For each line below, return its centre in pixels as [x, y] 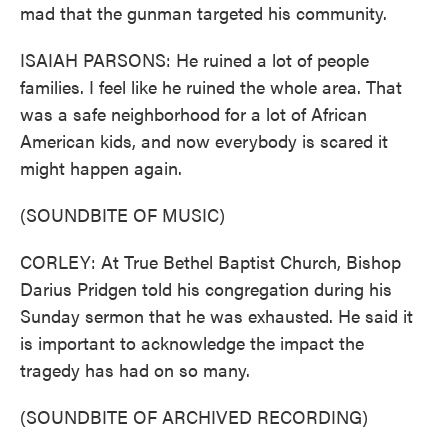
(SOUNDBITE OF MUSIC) [122, 214]
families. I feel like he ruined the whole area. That [211, 86]
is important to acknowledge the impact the [192, 342]
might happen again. [101, 167]
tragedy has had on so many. [135, 369]
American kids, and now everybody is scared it [204, 140]
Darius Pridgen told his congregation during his [206, 288]
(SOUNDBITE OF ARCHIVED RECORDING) [194, 416]
